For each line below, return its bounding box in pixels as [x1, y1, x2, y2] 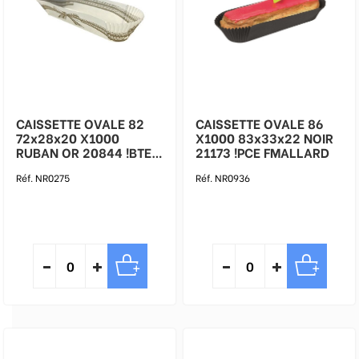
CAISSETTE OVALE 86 [196, 114, 323, 132]
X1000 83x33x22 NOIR [196, 128, 333, 147]
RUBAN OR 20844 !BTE [16, 143, 151, 161]
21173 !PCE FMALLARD [196, 143, 329, 161]
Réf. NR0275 [16, 171, 70, 184]
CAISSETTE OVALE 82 [16, 114, 144, 132]
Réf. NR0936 [196, 171, 250, 184]
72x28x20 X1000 [16, 128, 119, 147]
